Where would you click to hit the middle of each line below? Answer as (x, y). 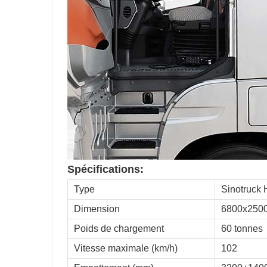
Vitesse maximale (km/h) (126, 248)
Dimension (97, 209)
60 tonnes (242, 229)
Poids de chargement (119, 229)
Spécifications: (105, 169)
